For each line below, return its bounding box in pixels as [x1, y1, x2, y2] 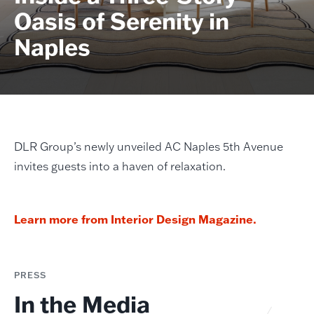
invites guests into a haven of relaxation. [13, 158, 226, 173]
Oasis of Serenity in [13, 6, 229, 35]
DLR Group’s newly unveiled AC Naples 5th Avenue [13, 139, 283, 153]
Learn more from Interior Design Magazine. [13, 212, 259, 226]
